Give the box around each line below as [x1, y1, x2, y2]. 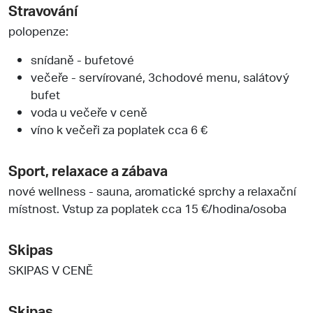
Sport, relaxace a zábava [8, 161, 168, 180]
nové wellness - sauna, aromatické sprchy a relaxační [8, 182, 296, 198]
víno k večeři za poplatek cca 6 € [31, 121, 208, 137]
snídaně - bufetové [31, 51, 134, 67]
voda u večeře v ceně [31, 103, 147, 119]
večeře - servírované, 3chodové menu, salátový [31, 68, 289, 85]
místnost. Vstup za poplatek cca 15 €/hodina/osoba [8, 200, 286, 216]
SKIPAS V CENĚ [8, 261, 93, 277]
